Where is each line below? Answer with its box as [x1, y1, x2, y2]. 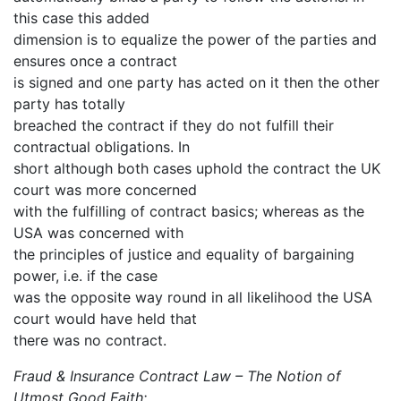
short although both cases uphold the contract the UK [13, 158, 380, 177]
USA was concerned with [13, 223, 183, 242]
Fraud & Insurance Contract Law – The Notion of [13, 366, 341, 385]
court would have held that [13, 309, 197, 328]
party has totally [13, 94, 125, 113]
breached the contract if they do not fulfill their [13, 115, 334, 134]
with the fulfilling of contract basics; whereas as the [13, 201, 364, 220]
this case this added [13, 8, 149, 27]
